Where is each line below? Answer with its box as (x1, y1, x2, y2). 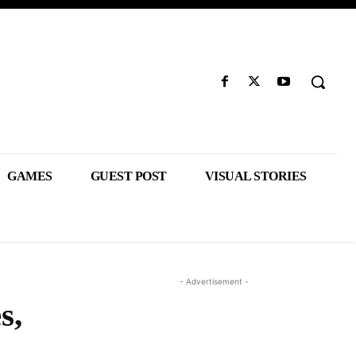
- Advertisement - (179, 277, 249, 286)
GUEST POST (90, 169, 167, 183)
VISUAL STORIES (204, 169, 307, 183)
